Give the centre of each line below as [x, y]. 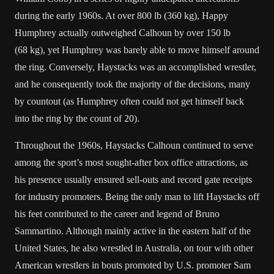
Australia [162, 248]
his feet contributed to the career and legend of [105, 214]
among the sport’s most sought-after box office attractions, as [131, 162]
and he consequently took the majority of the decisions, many [132, 84]
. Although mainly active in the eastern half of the [156, 231]
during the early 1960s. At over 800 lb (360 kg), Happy [121, 16]
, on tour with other [216, 248]
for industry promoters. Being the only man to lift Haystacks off [137, 197]
